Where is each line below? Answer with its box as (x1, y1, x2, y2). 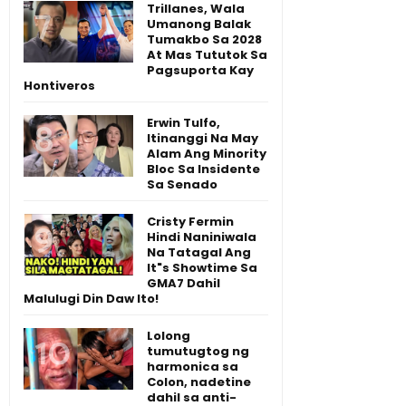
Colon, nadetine (147, 372, 251, 391)
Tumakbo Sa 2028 (147, 30, 262, 48)
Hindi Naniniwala (147, 227, 256, 246)
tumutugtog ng (147, 342, 249, 360)
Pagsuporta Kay (147, 61, 254, 79)
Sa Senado (147, 175, 217, 193)
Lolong (147, 326, 190, 344)
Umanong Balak (147, 14, 251, 33)
